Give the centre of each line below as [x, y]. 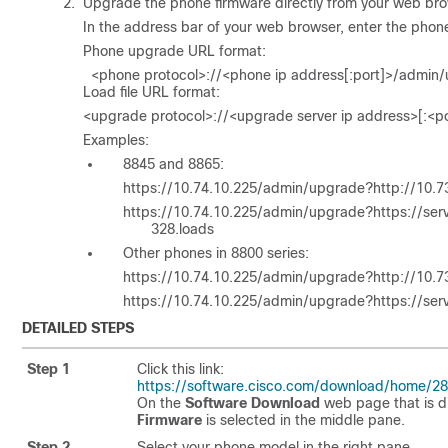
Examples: [116, 139]
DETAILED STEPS [78, 327]
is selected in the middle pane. [303, 419]
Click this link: [180, 368]
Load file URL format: [151, 91]
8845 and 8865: [173, 163]
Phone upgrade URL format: [174, 50]
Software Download [252, 402]
